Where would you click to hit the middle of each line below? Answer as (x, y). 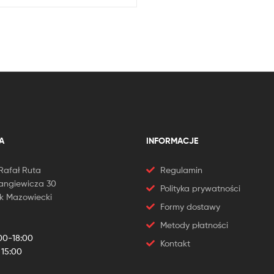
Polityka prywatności (200, 188)
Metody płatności (194, 224)
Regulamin (181, 169)
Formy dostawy (190, 206)
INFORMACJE (172, 140)
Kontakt (175, 243)
